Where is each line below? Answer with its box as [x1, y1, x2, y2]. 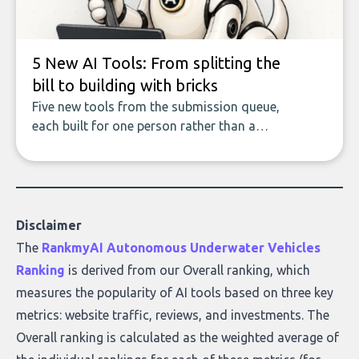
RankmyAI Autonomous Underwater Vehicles [42, 240, 321, 255]
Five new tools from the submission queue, [32, 99, 280, 114]
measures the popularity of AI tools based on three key [16, 285, 333, 300]
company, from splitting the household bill [32, 138, 278, 152]
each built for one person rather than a [32, 119, 256, 133]
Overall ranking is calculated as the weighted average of [16, 330, 339, 345]
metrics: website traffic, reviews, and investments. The [16, 308, 329, 322]
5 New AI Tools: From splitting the [32, 54, 280, 72]
